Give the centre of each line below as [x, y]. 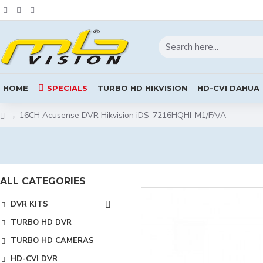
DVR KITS [29, 204]
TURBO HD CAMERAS [52, 241]
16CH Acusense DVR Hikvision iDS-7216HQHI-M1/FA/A [123, 115]
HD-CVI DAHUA [228, 88]
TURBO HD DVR [41, 222]
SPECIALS [67, 88]
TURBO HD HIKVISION [142, 88]
